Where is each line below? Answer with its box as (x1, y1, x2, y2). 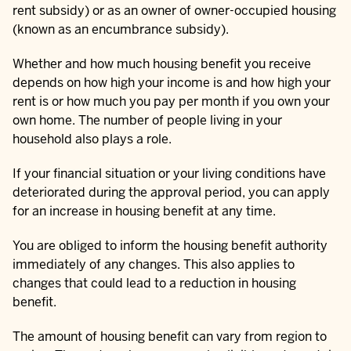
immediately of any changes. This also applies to (13, 256, 295, 273)
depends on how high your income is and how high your (13, 74, 331, 92)
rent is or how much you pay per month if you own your (13, 93, 330, 110)
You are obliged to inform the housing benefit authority (13, 237, 327, 255)
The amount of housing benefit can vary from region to (13, 328, 327, 346)
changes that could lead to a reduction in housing (13, 275, 296, 292)
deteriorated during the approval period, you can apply (13, 184, 330, 201)
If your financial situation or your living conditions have (13, 165, 326, 183)
